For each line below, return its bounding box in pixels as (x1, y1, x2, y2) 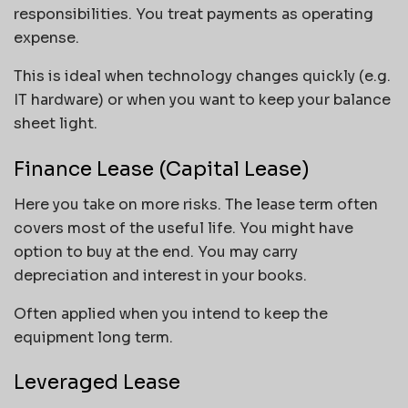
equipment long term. (14, 327, 173, 347)
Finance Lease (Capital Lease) (14, 156, 310, 181)
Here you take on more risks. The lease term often (14, 194, 378, 214)
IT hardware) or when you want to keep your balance (14, 90, 391, 110)
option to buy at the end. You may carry (14, 241, 298, 261)
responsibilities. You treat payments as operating (14, 5, 373, 25)
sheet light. (14, 114, 101, 134)
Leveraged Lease (14, 370, 180, 395)
